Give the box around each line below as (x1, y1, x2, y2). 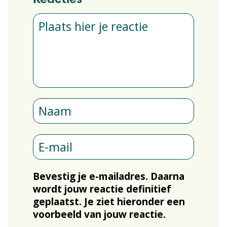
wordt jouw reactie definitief (32, 182, 171, 196)
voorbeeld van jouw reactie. (32, 207, 166, 221)
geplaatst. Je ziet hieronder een (32, 195, 185, 208)
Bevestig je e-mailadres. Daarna (32, 169, 184, 183)
